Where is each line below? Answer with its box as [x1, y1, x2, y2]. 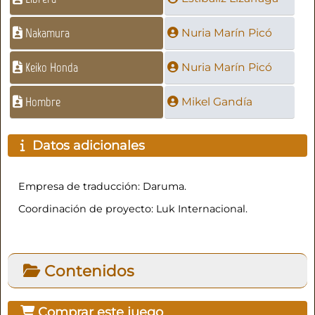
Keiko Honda [25, 60, 78, 76]
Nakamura [25, 25, 70, 41]
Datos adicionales [25, 138, 146, 153]
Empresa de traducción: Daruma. [18, 179, 186, 193]
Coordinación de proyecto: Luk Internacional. [18, 202, 247, 216]
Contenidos [39, 261, 134, 280]
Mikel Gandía [181, 95, 252, 109]
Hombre [25, 94, 60, 110]
